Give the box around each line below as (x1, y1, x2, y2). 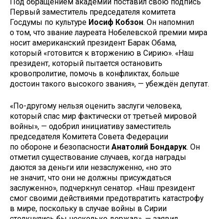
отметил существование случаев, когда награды (10, 153, 186, 162)
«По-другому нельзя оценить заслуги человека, (10, 101, 182, 111)
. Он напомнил (143, 18, 194, 27)
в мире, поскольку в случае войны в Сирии (10, 204, 167, 214)
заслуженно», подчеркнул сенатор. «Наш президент (10, 183, 195, 193)
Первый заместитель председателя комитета (10, 7, 175, 17)
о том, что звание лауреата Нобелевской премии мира (10, 28, 207, 38)
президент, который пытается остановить (10, 59, 162, 68)
